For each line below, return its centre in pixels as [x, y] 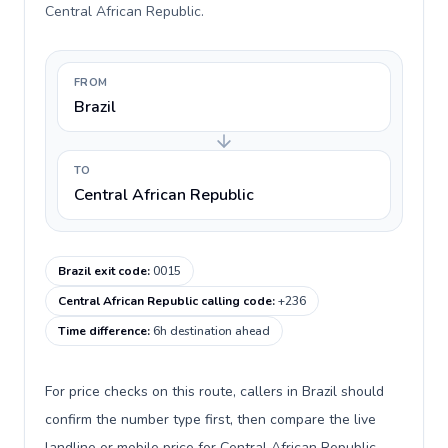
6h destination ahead [211, 331]
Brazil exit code [102, 271]
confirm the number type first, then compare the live [210, 419]
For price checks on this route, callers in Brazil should [214, 391]
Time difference [102, 331]
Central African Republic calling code [165, 301]
